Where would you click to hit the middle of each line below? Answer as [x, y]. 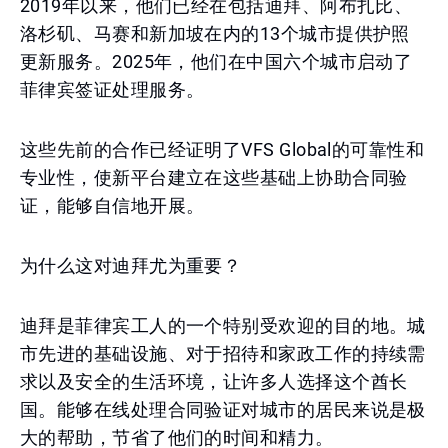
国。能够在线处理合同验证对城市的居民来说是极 [223, 409]
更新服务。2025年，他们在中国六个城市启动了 [216, 61]
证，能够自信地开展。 [112, 205]
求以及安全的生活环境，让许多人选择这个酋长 [214, 381]
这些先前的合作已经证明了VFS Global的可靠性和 [222, 149]
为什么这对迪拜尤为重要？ [131, 265]
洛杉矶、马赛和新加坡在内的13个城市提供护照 [215, 33]
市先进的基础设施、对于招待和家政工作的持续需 [223, 353]
